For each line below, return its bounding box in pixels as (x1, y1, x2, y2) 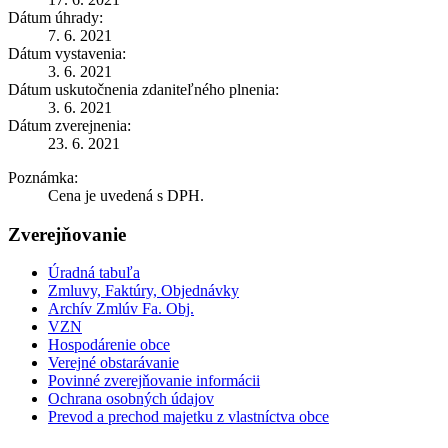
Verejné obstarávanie (48, 354, 179, 372)
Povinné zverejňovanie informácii (48, 372, 260, 390)
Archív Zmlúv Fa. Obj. (48, 300, 194, 318)
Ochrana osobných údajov (48, 390, 214, 408)
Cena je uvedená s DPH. (48, 186, 204, 204)
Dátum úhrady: (8, 8, 103, 26)
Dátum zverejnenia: (8, 116, 131, 134)
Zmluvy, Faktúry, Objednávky (48, 282, 239, 300)
